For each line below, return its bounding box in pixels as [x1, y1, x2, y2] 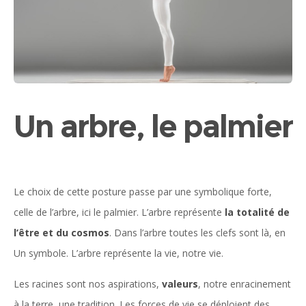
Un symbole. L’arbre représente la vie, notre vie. [14, 246, 223, 260]
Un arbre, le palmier [14, 107, 292, 145]
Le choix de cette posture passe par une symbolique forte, [14, 184, 272, 198]
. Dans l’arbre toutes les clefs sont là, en [109, 225, 286, 239]
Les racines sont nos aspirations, [14, 277, 162, 290]
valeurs [162, 277, 198, 290]
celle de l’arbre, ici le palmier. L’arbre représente [14, 205, 225, 219]
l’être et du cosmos [14, 225, 109, 239]
